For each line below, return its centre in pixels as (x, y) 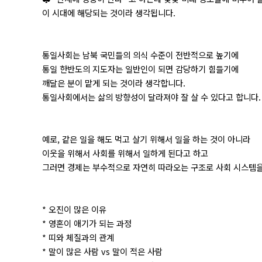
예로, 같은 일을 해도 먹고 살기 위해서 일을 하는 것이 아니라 (146, 139)
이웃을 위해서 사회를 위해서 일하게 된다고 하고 (125, 153)
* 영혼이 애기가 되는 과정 (87, 223)
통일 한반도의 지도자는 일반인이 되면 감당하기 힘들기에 (140, 69)
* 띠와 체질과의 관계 (78, 237)
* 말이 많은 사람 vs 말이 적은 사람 (102, 251)
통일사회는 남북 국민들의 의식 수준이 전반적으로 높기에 (140, 55)
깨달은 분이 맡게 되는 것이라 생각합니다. (114, 83)
